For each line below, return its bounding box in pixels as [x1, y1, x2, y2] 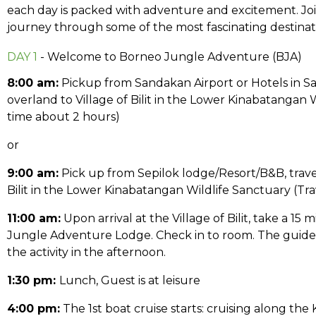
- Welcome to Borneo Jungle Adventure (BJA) [37, 50, 302, 63]
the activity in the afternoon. [7, 245, 166, 259]
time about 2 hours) [7, 110, 120, 123]
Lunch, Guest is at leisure [59, 274, 200, 287]
